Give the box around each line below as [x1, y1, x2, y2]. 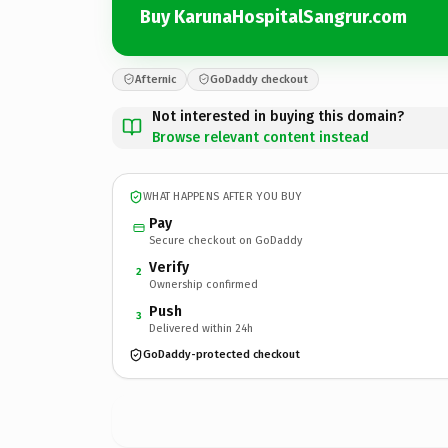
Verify [149, 258, 189, 276]
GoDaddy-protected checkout [143, 348, 300, 361]
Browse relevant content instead [152, 128, 369, 146]
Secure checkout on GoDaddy [149, 233, 302, 247]
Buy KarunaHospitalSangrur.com [140, 6, 407, 28]
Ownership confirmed [149, 277, 258, 291]
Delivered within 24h [149, 321, 253, 335]
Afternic [135, 72, 176, 86]
